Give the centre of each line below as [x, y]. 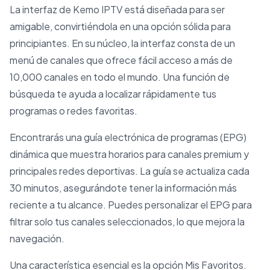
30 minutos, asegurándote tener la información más [123, 188]
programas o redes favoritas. [74, 111]
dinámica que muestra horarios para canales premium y [129, 154]
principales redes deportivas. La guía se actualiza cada [130, 171]
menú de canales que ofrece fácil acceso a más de [121, 60]
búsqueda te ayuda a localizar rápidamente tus [113, 94]
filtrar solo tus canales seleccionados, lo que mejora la [127, 222]
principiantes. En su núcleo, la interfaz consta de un [122, 43]
